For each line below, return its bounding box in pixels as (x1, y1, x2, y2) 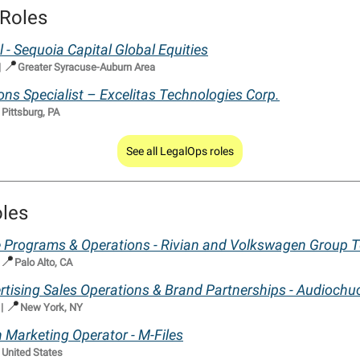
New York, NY (20, 301, 83, 314)
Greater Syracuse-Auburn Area (18, 61, 155, 74)
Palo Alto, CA (14, 256, 72, 269)
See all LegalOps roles (126, 145, 234, 158)
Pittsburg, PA (2, 106, 59, 119)
